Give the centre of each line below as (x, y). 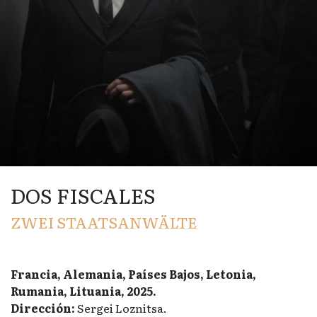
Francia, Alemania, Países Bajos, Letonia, (133, 273)
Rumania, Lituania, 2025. (83, 290)
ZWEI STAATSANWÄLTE (104, 221)
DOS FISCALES (83, 195)
